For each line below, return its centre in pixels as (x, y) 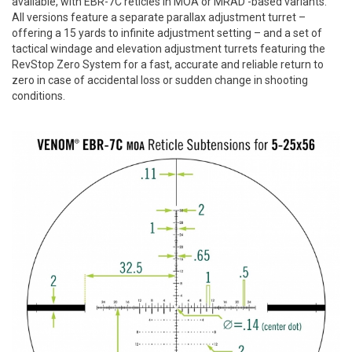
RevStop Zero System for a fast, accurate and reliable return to (168, 65)
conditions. (38, 96)
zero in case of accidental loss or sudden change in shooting (160, 81)
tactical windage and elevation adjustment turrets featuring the (169, 49)
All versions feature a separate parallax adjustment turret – (159, 18)
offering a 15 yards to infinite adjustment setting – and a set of (167, 33)
